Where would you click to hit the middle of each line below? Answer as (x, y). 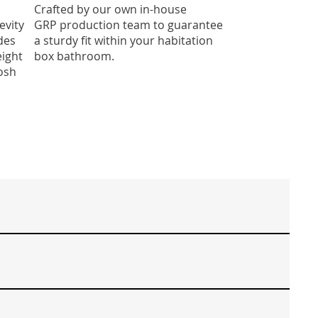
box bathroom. (74, 56)
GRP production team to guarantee (128, 24)
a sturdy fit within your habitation (123, 40)
